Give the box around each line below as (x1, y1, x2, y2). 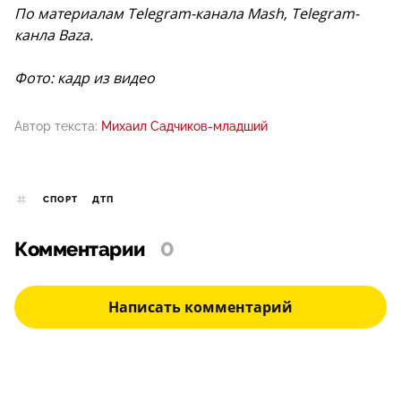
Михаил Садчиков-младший (101, 118, 268, 133)
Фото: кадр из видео (14, 67, 155, 88)
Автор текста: (14, 118, 98, 133)
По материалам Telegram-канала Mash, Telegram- (14, 3, 359, 23)
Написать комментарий (108, 296, 293, 317)
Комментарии (14, 237, 146, 261)
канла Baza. (14, 24, 93, 45)
